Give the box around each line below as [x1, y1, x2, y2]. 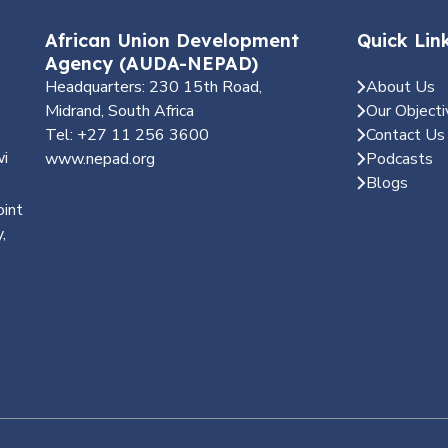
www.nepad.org [44, 148, 155, 170]
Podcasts [365, 148, 433, 170]
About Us [365, 76, 435, 98]
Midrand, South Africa [44, 100, 194, 122]
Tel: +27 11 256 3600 [44, 124, 209, 146]
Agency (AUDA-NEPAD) [44, 52, 258, 75]
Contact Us [365, 124, 445, 146]
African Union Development [44, 29, 299, 52]
